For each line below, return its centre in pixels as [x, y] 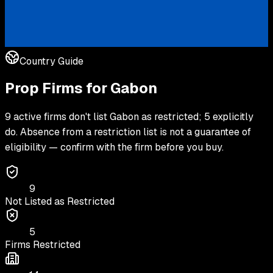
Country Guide [51, 61]
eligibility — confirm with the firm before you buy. [114, 147]
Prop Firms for [58, 88]
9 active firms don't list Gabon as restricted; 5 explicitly [129, 116]
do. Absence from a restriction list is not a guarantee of [128, 132]
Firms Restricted [43, 244]
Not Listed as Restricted [60, 201]
